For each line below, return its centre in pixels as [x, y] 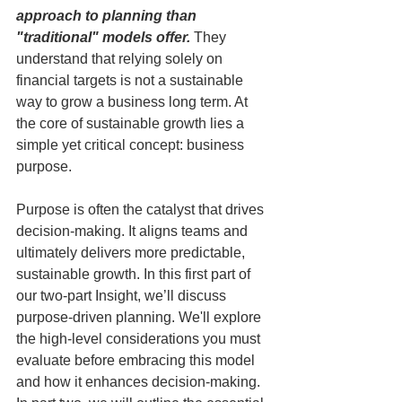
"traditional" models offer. [103, 37]
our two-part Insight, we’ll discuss [123, 295]
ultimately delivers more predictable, [132, 252]
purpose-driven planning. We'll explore [140, 317]
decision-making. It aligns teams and [134, 231]
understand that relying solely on [121, 58]
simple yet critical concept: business [132, 144]
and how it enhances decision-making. [140, 381]
